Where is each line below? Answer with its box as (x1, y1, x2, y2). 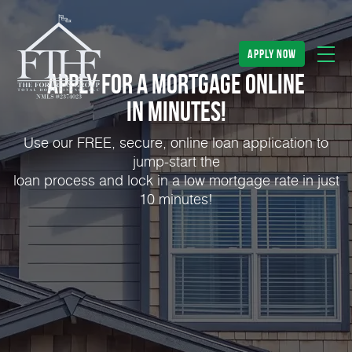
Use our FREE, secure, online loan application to (24, 131, 328, 153)
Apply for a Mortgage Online (47, 69, 305, 99)
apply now (247, 47, 296, 60)
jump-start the (132, 150, 220, 172)
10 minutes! (139, 188, 213, 210)
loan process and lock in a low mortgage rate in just (13, 169, 339, 191)
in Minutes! (126, 97, 226, 126)
